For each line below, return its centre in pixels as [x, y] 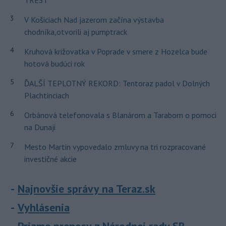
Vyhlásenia [44, 207]
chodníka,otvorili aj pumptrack [75, 32]
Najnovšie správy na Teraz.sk [87, 189]
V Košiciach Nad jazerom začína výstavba [94, 20]
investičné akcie [50, 159]
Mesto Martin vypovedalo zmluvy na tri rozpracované [115, 147]
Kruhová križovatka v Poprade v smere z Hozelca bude [116, 51]
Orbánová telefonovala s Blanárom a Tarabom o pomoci [120, 115]
